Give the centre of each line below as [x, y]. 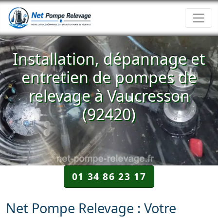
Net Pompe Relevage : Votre [91, 208]
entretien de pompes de [109, 77]
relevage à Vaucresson [109, 96]
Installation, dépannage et [109, 59]
